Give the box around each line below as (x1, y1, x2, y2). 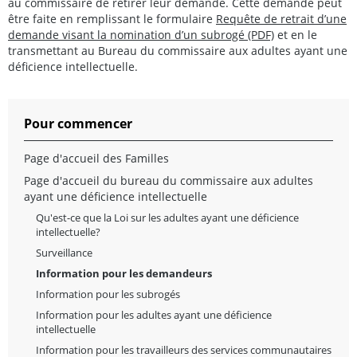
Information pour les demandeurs (36, 266, 212, 281)
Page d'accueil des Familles (24, 151, 169, 167)
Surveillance (36, 245, 92, 261)
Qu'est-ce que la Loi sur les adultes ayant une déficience (36, 210, 299, 226)
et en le (274, 27, 317, 43)
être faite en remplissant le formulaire (8, 11, 216, 27)
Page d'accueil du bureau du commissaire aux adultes (24, 173, 313, 189)
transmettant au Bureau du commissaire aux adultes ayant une (8, 43, 347, 59)
